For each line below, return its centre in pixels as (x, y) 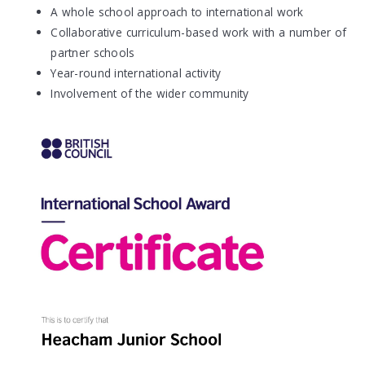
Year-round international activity (136, 73)
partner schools (93, 53)
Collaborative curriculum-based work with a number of (199, 33)
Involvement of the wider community (150, 94)
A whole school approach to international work (177, 12)
